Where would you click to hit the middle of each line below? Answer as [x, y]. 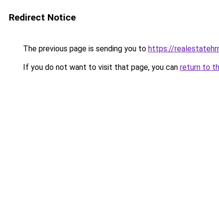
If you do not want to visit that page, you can [100, 67]
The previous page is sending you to [85, 49]
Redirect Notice [42, 17]
